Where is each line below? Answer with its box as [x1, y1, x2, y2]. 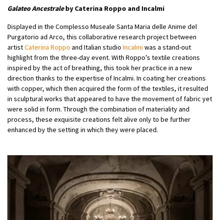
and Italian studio [70, 42, 123, 52]
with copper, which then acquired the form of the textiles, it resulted [7, 83, 208, 93]
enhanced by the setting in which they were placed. [7, 125, 158, 134]
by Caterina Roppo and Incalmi [64, 3, 165, 13]
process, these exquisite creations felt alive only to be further [7, 114, 191, 124]
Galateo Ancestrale [7, 3, 64, 13]
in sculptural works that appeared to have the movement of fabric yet [7, 94, 212, 103]
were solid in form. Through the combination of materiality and [7, 104, 190, 113]
